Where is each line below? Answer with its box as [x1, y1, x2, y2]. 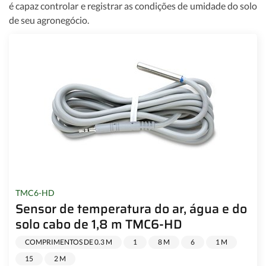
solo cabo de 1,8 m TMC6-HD [15, 214, 182, 235]
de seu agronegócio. [9, 14, 89, 26]
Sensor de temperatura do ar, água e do [15, 199, 247, 219]
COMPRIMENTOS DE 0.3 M [24, 237, 112, 247]
